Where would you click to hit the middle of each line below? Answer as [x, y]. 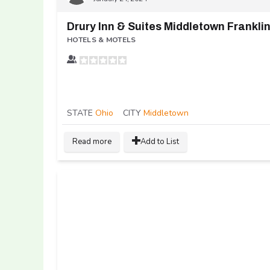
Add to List [160, 142]
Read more [92, 142]
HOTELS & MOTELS [102, 40]
